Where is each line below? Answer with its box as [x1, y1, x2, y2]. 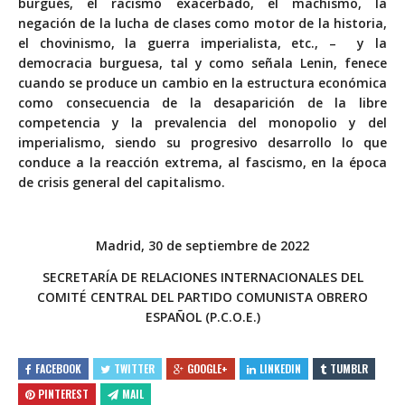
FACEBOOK [35, 360, 81, 376]
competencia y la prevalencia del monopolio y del [18, 113, 387, 131]
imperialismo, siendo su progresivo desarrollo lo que [18, 133, 387, 151]
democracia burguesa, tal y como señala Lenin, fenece [18, 53, 387, 71]
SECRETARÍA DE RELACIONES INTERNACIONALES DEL [42, 268, 363, 286]
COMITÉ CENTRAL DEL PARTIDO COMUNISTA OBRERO [37, 287, 368, 306]
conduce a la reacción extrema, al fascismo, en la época [18, 153, 387, 171]
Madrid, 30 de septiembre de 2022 [96, 236, 309, 254]
